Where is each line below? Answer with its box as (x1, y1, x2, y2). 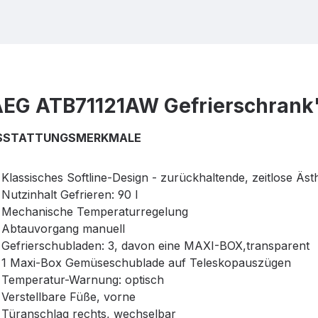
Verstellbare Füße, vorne (1, 290, 136, 305)
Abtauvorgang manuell (1, 221, 125, 236)
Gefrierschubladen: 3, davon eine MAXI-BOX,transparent (1, 238, 309, 253)
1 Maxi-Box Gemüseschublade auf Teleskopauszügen (1, 256, 291, 270)
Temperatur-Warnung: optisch (1, 273, 164, 287)
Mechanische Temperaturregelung (1, 204, 188, 219)
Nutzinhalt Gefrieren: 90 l (1, 187, 138, 202)
